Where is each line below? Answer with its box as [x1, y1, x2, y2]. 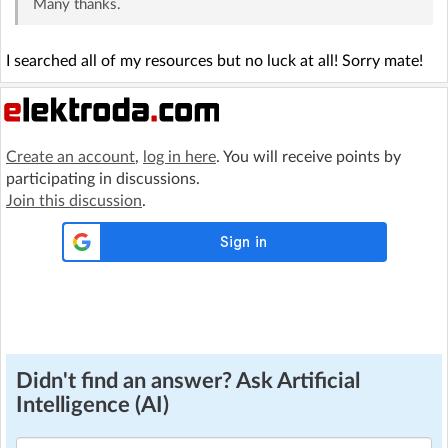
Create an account [6, 149, 135, 165]
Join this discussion [6, 193, 142, 209]
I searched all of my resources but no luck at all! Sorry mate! [6, 53, 423, 69]
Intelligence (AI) [16, 394, 169, 416]
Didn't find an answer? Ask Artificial [16, 370, 360, 392]
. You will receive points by [216, 149, 401, 165]
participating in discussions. [6, 171, 200, 187]
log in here [143, 149, 216, 165]
